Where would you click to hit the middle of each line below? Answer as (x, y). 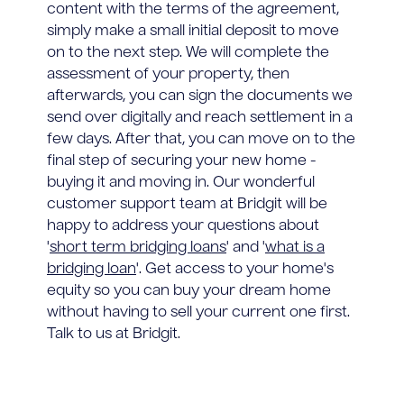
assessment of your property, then (168, 74)
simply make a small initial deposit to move (193, 31)
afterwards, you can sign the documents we (200, 96)
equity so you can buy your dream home (189, 291)
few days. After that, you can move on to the (201, 139)
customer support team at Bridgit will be (187, 204)
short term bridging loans (138, 248)
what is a (295, 248)
